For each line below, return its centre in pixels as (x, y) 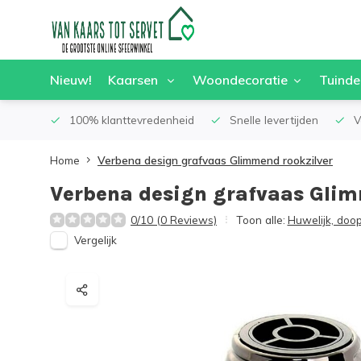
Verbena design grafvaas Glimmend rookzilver (215, 160)
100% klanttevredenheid (132, 120)
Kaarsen (135, 80)
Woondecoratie (240, 80)
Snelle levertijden (274, 120)
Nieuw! (71, 80)
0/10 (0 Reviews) (174, 220)
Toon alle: (261, 220)
